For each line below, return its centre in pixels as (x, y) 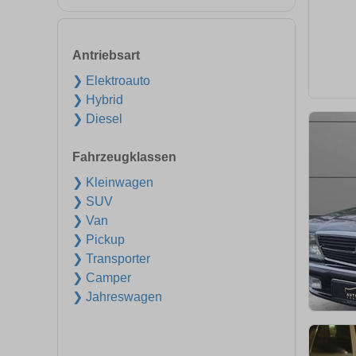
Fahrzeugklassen (124, 157)
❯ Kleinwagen (113, 182)
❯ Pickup (99, 240)
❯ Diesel (97, 119)
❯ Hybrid (98, 100)
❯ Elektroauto (111, 81)
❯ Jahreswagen (117, 297)
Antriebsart (106, 55)
